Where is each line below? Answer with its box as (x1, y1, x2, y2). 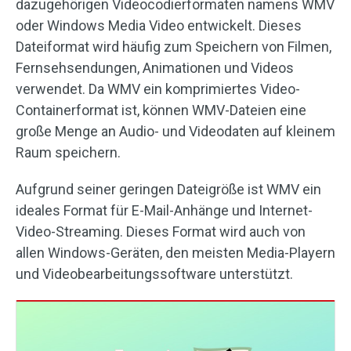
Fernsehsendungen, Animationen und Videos (16, 60, 294, 76)
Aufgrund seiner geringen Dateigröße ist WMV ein (16, 181, 321, 197)
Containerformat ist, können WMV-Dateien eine (16, 102, 306, 118)
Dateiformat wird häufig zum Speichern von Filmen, (16, 38, 331, 55)
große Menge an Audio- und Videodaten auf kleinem (16, 123, 335, 139)
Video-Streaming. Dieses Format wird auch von (16, 223, 306, 240)
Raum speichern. (16, 144, 121, 161)
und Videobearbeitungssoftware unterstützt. (16, 266, 293, 282)
